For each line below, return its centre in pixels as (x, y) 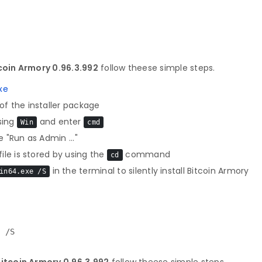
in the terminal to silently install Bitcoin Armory (149, 171)
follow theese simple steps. (156, 68)
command (146, 154)
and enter (60, 122)
